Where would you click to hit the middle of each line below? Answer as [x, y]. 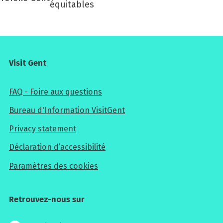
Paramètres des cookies [54, 166]
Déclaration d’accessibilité [57, 147]
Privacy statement [43, 129]
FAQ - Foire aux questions [56, 92]
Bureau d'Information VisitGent [67, 110]
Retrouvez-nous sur [47, 199]
